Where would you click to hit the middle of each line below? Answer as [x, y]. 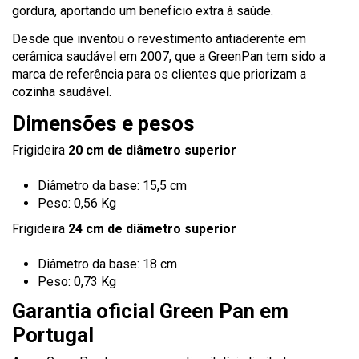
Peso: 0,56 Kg [77, 204]
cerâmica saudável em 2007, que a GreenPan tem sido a [169, 57]
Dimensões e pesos [103, 123]
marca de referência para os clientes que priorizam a [159, 75]
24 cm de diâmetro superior [152, 228]
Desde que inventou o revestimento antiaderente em [159, 39]
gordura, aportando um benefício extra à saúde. [143, 11]
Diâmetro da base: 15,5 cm [112, 186]
